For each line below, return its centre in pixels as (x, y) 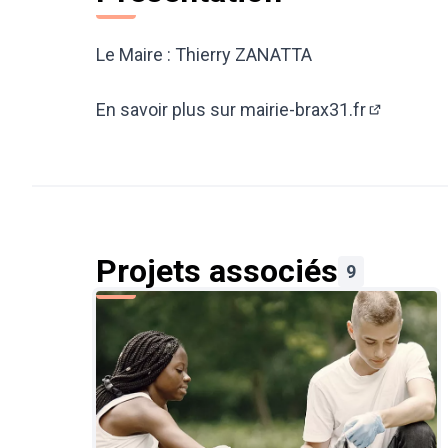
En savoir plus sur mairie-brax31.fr (231, 109)
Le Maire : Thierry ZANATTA (204, 54)
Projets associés (217, 271)
